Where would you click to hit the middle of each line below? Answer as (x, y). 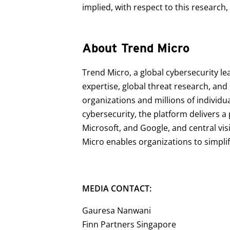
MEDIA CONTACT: (117, 188)
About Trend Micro (136, 48)
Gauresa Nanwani (117, 210)
